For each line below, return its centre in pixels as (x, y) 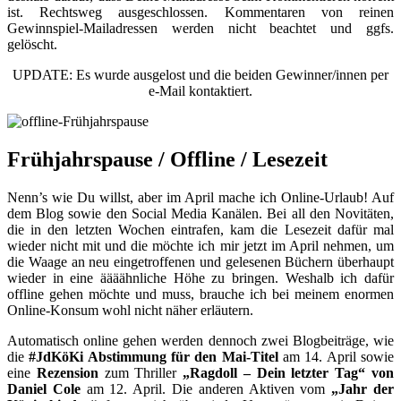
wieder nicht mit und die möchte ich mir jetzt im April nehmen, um (200, 245)
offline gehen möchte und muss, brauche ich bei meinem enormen (200, 294)
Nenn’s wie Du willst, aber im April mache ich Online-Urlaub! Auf (200, 197)
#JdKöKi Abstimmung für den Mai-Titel (154, 356)
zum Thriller (141, 372)
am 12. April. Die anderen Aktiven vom (206, 388)
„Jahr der (363, 388)
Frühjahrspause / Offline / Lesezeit (167, 159)
